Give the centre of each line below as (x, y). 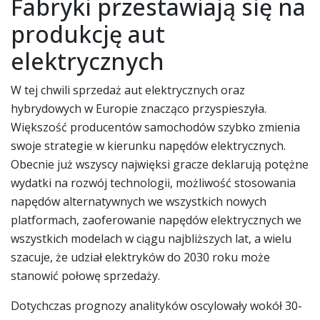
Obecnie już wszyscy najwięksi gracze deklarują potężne (160, 164)
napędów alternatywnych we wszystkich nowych (139, 201)
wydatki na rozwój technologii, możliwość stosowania (153, 182)
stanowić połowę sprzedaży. (85, 275)
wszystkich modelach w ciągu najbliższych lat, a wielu (151, 238)
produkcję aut (88, 34)
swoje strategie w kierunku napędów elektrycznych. (148, 145)
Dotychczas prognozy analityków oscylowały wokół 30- (156, 305)
